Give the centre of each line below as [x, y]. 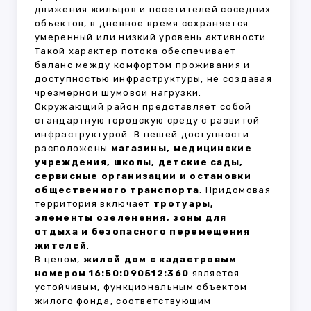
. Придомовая [235, 190]
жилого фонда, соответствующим [123, 301]
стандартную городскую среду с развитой [148, 121]
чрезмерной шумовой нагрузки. [118, 93]
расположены [73, 149]
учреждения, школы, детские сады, [139, 162]
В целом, [59, 260]
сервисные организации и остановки [143, 176]
